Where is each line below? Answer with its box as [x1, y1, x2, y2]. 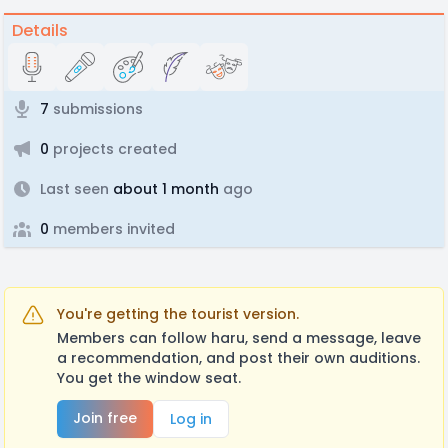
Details [12, 19, 68, 42]
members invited [49, 219, 175, 239]
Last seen [40, 179, 109, 199]
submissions [49, 99, 143, 119]
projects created [49, 139, 177, 159]
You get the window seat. [57, 368, 241, 388]
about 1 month [109, 179, 219, 199]
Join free [73, 408, 137, 428]
